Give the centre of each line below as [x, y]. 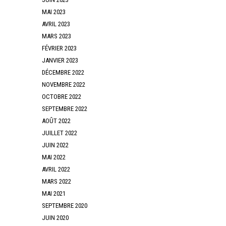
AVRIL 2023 [56, 24]
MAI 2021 [54, 193]
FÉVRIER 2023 [60, 48]
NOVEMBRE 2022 [64, 84]
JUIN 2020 [55, 217]
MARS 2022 [57, 181]
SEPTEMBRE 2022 [65, 108]
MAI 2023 [54, 12]
